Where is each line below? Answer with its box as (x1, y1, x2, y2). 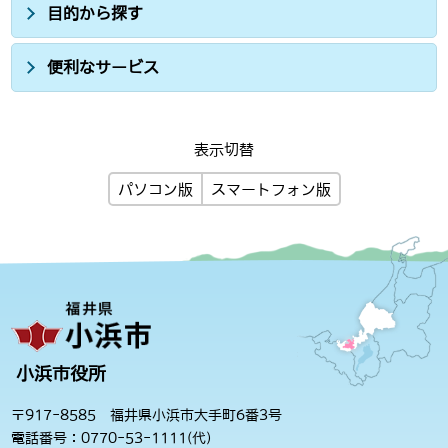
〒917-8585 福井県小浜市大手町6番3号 (11, 408, 283, 423)
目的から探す (47, 4, 144, 21)
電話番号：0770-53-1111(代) (11, 431, 226, 446)
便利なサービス (47, 58, 160, 75)
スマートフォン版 (210, 182, 331, 198)
